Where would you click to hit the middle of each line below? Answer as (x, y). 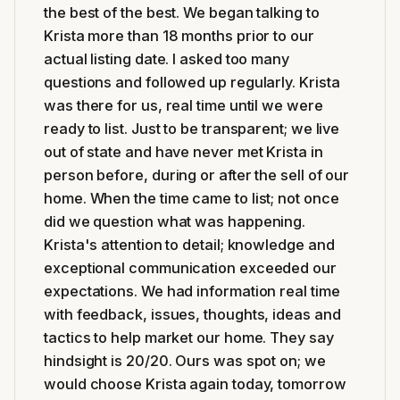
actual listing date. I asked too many (167, 58)
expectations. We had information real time (192, 291)
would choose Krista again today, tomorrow (195, 383)
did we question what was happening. (175, 221)
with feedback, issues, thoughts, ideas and (192, 314)
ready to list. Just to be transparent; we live (192, 128)
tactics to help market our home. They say (189, 337)
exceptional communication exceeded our (190, 267)
